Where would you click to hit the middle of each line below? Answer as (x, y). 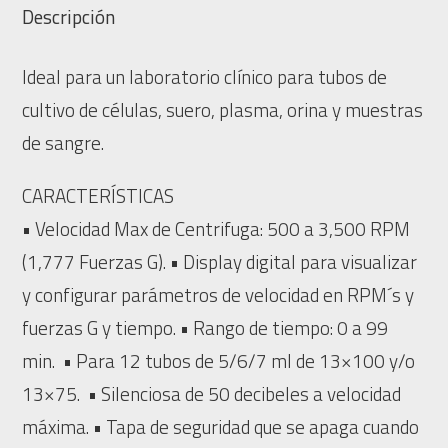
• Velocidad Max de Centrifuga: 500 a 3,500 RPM (216, 228)
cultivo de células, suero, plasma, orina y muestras (223, 109)
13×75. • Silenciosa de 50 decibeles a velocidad (212, 393)
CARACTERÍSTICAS (98, 195)
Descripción (69, 16)
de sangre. (63, 142)
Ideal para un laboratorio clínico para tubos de (205, 76)
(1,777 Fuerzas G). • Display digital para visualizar (220, 261)
